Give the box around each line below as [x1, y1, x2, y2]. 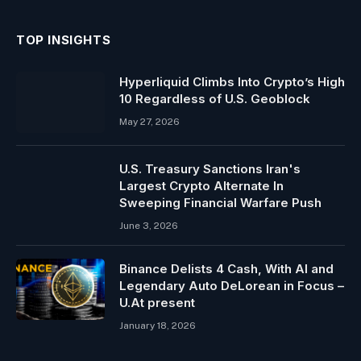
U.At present [119, 295, 195, 311]
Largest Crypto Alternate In [119, 178, 284, 194]
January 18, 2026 [119, 320, 196, 332]
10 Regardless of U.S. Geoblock [119, 91, 310, 107]
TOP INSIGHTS [16, 32, 111, 48]
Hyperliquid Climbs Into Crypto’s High [119, 74, 345, 90]
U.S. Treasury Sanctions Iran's [119, 161, 301, 177]
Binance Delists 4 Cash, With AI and [119, 261, 334, 277]
